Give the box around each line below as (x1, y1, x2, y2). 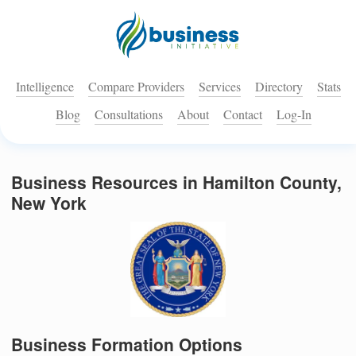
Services (198, 78, 241, 95)
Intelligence (15, 78, 74, 95)
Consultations (95, 106, 163, 123)
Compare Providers (87, 78, 184, 95)
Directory (254, 78, 303, 95)
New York (11, 191, 87, 215)
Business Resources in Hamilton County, (11, 170, 342, 195)
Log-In (277, 106, 311, 123)
